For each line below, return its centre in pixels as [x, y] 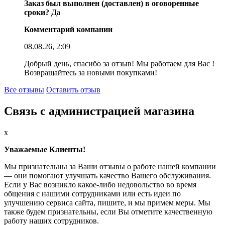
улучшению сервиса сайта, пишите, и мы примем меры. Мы [107, 202]
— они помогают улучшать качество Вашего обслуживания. [107, 175]
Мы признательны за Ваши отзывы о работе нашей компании [110, 166]
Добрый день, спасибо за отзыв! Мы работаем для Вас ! [119, 63]
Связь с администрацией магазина [99, 111]
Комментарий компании [68, 29]
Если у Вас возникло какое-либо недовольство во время [100, 184]
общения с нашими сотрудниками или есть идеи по [92, 193]
